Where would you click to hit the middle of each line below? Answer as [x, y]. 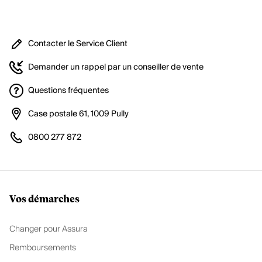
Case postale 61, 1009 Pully [78, 114]
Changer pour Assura [49, 229]
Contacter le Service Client [78, 44]
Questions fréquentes [68, 91]
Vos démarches [44, 200]
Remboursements [43, 248]
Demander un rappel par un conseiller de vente [116, 67]
